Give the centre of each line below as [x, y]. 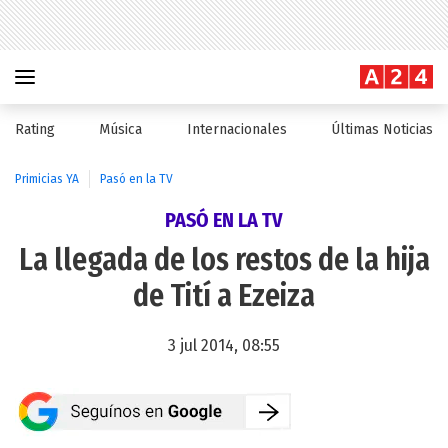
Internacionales [236, 129]
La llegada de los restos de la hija [224, 260]
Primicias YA [47, 179]
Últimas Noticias [381, 129]
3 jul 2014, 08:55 [224, 345]
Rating [35, 129]
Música [121, 129]
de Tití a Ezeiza [224, 296]
